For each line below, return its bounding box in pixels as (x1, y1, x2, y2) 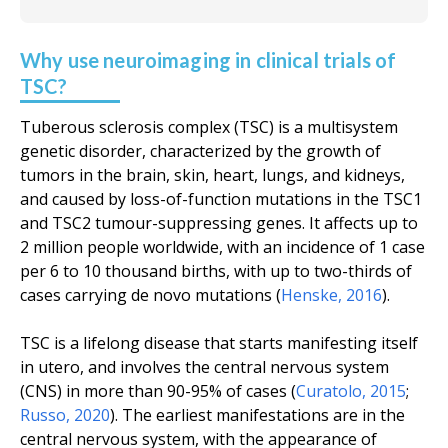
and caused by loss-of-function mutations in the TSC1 (20, 188, 422, 210)
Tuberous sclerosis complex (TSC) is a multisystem (20, 116, 398, 138)
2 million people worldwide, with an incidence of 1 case (20, 236, 425, 258)
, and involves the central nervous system (80, 356, 389, 378)
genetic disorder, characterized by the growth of (20, 140, 381, 162)
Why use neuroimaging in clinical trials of (20, 48, 397, 72)
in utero (20, 356, 80, 378)
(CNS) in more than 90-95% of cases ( (20, 380, 296, 402)
